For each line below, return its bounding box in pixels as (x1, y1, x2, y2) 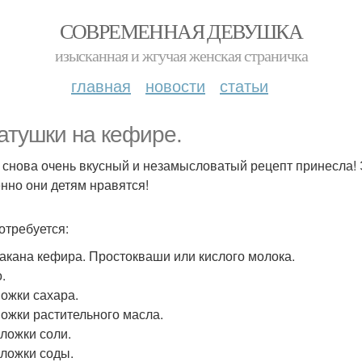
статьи (220, 74, 268, 97)
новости (145, 74, 205, 97)
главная (71, 74, 131, 97)
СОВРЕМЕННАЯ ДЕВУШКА (59, 17, 303, 44)
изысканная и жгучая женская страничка (54, 44, 308, 66)
